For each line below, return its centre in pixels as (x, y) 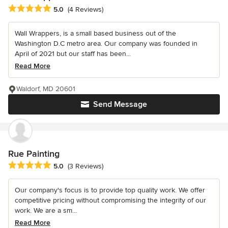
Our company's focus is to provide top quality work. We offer (110, 190)
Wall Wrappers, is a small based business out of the (95, 33)
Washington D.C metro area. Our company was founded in (106, 43)
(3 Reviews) (85, 166)
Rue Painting (34, 153)
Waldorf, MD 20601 (46, 89)
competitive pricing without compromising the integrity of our (110, 200)
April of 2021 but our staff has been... (73, 53)
